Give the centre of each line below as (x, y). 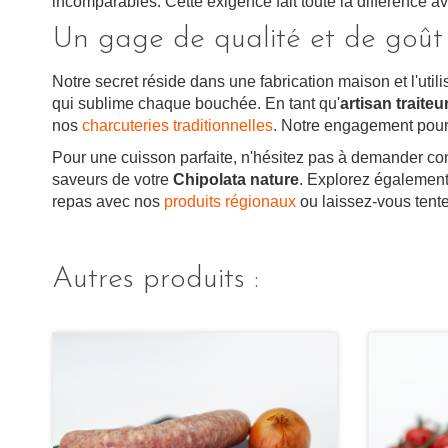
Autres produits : (155, 280)
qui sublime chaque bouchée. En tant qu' (196, 104)
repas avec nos (108, 202)
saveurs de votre (112, 180)
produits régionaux (230, 202)
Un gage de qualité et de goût (247, 40)
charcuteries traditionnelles (177, 126)
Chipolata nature (236, 180)
